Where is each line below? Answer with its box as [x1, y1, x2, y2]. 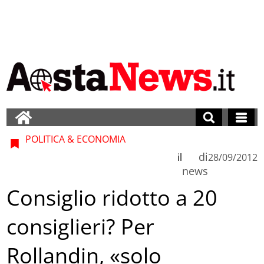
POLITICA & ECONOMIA [23, 132, 126, 146]
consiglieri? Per [6, 212, 155, 242]
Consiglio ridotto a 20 [6, 183, 218, 213]
